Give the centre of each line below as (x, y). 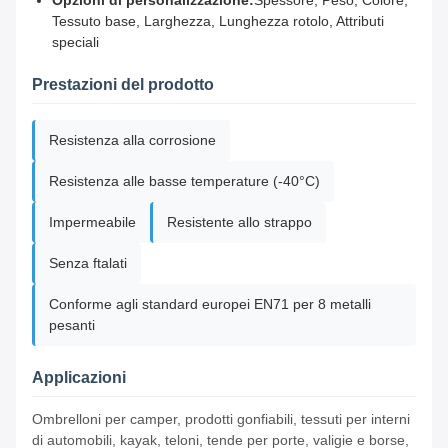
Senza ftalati (88, 263)
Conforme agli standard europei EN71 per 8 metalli (210, 304)
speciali (75, 42)
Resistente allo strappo (239, 222)
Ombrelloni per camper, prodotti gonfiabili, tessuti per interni (221, 419)
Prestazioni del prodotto (123, 85)
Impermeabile (92, 222)
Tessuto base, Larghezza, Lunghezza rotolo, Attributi (218, 21)
